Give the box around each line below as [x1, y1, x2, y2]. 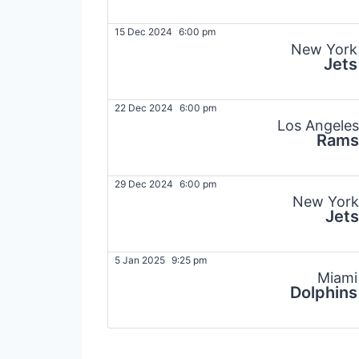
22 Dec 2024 [115, 102, 173, 115]
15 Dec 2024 [115, 26, 172, 38]
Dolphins [289, 283, 357, 303]
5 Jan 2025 [115, 254, 165, 267]
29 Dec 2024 [115, 178, 173, 191]
